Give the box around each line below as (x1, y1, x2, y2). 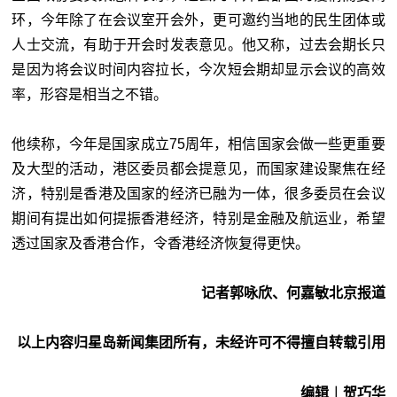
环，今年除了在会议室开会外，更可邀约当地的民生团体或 (12, 12, 385, 28)
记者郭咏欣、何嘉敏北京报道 (200, 285, 385, 301)
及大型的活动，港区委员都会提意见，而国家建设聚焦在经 (12, 161, 385, 177)
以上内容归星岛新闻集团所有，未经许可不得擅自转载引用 (16, 335, 385, 351)
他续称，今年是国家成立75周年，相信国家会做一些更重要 (12, 136, 385, 152)
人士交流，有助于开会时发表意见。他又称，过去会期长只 (12, 37, 385, 53)
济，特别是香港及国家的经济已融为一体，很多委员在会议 (12, 186, 385, 202)
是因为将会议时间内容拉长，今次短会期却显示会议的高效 (12, 62, 385, 78)
